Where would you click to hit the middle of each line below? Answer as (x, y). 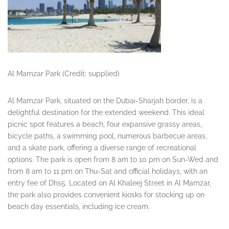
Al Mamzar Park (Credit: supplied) (64, 74)
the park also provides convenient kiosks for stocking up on (106, 195)
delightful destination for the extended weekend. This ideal (106, 113)
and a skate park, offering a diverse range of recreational (102, 148)
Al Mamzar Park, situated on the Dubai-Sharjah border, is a (105, 101)
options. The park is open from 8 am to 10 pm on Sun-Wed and (113, 160)
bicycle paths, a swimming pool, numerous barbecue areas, (107, 136)
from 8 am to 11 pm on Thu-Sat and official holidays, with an (108, 171)
